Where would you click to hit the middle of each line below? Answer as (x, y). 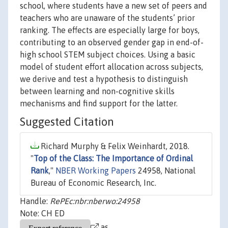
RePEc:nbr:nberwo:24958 (95, 201)
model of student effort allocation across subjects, (111, 67)
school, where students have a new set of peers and (113, 6)
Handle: (35, 201)
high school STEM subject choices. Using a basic (108, 55)
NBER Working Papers (96, 171)
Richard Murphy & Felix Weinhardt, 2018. (114, 146)
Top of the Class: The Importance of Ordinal (113, 159)
